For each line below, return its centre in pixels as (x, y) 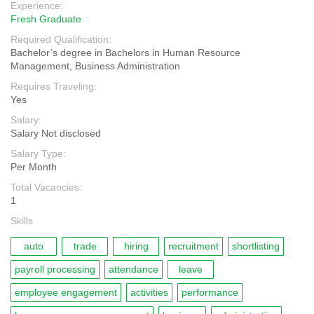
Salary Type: (38, 153)
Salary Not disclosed (56, 133)
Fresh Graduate (46, 19)
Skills (22, 221)
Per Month (34, 167)
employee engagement (66, 292)
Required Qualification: (61, 39)
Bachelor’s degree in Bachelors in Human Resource (125, 53)
